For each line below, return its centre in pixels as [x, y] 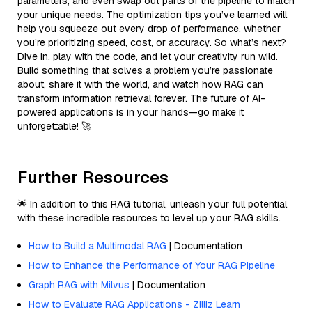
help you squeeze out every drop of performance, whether [149, 28]
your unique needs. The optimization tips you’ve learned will [152, 14]
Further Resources [93, 177]
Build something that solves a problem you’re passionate [145, 70]
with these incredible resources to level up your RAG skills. [149, 218]
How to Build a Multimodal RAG [97, 245]
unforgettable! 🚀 [54, 126]
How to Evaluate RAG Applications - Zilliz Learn [134, 304]
